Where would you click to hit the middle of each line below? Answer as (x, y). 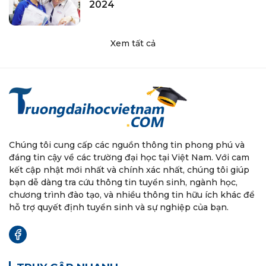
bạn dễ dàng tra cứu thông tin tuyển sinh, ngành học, (123, 183)
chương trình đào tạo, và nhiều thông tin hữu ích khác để (132, 195)
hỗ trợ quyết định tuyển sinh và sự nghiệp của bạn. (119, 208)
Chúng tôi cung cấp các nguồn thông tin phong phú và (127, 145)
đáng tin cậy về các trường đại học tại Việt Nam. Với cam (129, 158)
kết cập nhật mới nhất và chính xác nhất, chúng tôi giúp (129, 170)
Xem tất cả (133, 44)
